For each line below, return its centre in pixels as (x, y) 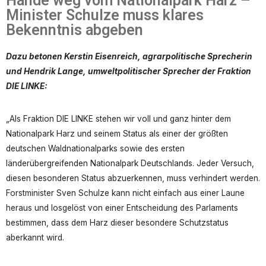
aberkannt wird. (35, 237)
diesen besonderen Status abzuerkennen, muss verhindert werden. (133, 178)
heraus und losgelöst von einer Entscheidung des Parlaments (122, 208)
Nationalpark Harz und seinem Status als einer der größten (117, 133)
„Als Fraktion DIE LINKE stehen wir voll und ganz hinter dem (118, 118)
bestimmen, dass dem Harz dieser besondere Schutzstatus (117, 222)
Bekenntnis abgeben (75, 30)
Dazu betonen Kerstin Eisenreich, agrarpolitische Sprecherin (129, 56)
